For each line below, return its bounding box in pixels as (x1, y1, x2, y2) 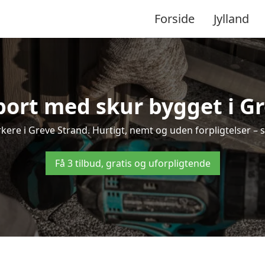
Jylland (214, 10, 249, 27)
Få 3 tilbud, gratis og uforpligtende (54, 157, 211, 170)
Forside (154, 10, 195, 27)
